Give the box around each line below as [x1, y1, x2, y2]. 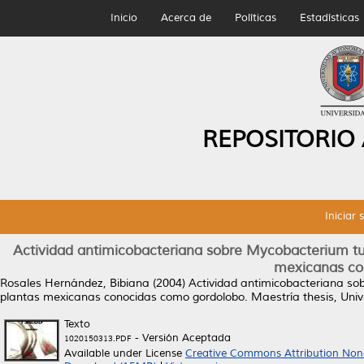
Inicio [110, 11, 137, 24]
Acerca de [160, 11, 211, 24]
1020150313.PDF [64, 333, 132, 344]
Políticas [234, 11, 276, 24]
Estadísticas [299, 11, 359, 24]
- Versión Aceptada [132, 331, 231, 344]
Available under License [64, 347, 185, 360]
